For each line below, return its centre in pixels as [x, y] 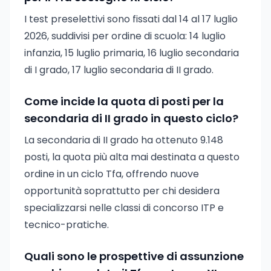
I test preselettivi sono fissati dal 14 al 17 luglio [131, 19]
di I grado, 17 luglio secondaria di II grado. [119, 70]
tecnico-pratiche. [67, 225]
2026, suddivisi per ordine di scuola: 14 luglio [125, 36]
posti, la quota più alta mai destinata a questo [132, 157]
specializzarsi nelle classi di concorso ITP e [124, 208]
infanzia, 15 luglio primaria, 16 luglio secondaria [132, 53]
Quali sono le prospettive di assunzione [134, 256]
